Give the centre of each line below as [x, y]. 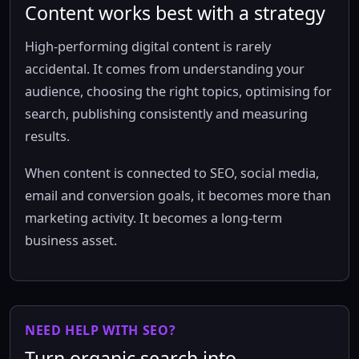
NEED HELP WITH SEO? [101, 330]
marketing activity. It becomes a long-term [153, 218]
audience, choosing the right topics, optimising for [178, 91]
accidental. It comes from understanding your [165, 69]
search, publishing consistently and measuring [166, 114]
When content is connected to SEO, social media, [172, 173]
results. [47, 136]
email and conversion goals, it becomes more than [178, 196]
